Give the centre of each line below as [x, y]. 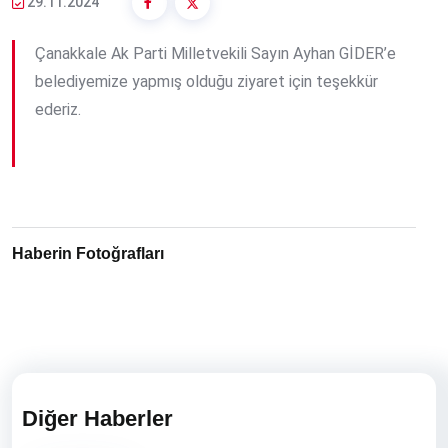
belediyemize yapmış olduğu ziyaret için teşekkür [206, 81]
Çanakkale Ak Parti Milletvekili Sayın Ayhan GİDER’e [215, 53]
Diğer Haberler [97, 418]
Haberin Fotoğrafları [88, 253]
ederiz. [58, 109]
